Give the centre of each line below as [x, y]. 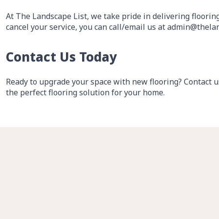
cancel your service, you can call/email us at [87, 27]
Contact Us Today [61, 57]
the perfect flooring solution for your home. [85, 92]
